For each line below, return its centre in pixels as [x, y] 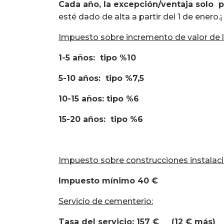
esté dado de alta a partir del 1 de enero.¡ [140, 16]
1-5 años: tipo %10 [97, 57]
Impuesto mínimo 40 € [108, 180]
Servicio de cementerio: [106, 201]
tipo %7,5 [122, 78]
